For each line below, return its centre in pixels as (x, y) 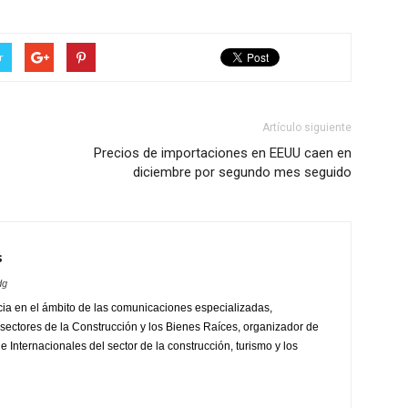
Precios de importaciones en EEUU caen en (223, 153)
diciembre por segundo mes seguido (242, 173)
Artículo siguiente (307, 128)
